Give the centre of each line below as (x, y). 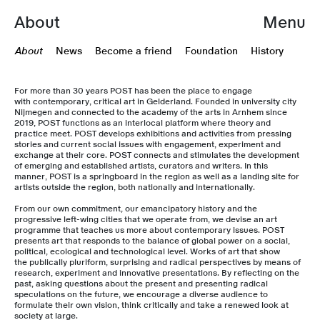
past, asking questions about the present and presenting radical (141, 284)
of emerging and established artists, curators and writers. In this (141, 166)
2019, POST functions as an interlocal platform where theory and (142, 123)
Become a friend (134, 51)
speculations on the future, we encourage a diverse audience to (141, 294)
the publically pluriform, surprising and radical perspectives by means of (157, 262)
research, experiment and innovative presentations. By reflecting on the (157, 273)
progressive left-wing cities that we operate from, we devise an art (146, 219)
